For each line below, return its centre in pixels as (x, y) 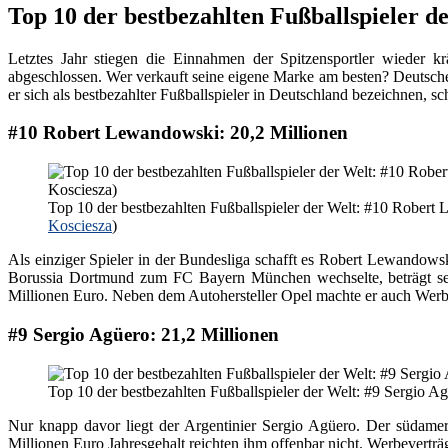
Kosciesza (80, 226)
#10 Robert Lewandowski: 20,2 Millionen (178, 133)
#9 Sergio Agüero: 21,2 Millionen (143, 334)
